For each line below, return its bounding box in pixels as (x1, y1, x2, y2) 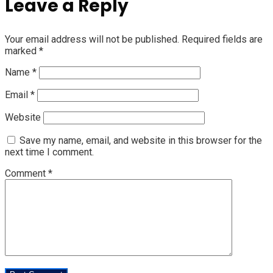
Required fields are (182, 33, 263, 45)
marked (5, 44, 39, 57)
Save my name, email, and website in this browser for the (19, 134, 262, 146)
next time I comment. (5, 146, 94, 158)
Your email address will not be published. (5, 33, 179, 45)
